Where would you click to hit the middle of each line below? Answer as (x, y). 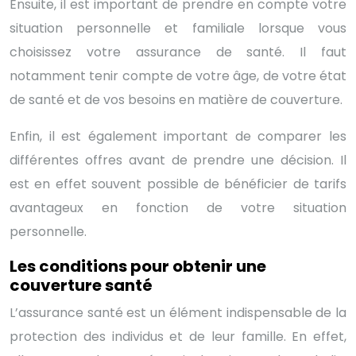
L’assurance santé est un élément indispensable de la (178, 312)
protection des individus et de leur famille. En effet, (178, 336)
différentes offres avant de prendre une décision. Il (178, 160)
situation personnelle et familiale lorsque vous (178, 28)
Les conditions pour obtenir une (138, 266)
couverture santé (81, 285)
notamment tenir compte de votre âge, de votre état (178, 75)
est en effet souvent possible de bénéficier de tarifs (178, 184)
